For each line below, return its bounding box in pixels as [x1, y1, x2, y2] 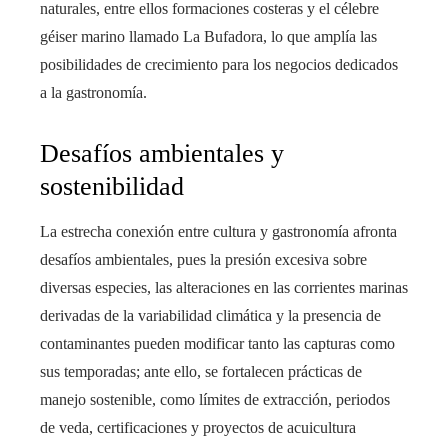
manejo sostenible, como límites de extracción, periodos [40, 391, 390, 409]
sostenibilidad [40, 172, 184, 202]
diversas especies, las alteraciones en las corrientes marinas [40, 279, 408, 297]
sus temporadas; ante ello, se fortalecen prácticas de [40, 363, 362, 381]
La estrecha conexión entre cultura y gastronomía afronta [40, 223, 397, 241]
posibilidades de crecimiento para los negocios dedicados [40, 56, 398, 74]
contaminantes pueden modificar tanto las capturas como [40, 335, 395, 353]
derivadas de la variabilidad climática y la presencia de [40, 307, 381, 325]
